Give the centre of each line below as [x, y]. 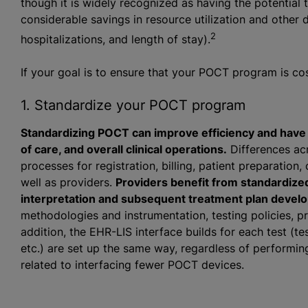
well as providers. [68, 182]
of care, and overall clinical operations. [123, 149]
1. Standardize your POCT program [133, 105]
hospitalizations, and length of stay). [115, 39]
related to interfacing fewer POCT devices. [132, 264]
